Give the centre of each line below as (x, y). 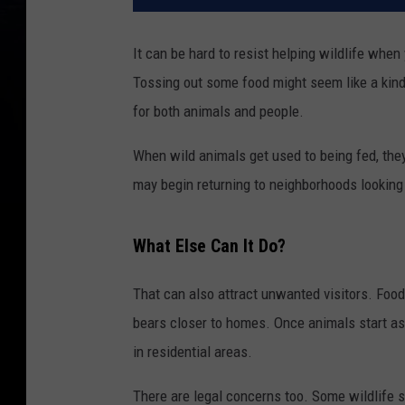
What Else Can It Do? (209, 246)
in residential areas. (193, 351)
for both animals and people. (218, 112)
